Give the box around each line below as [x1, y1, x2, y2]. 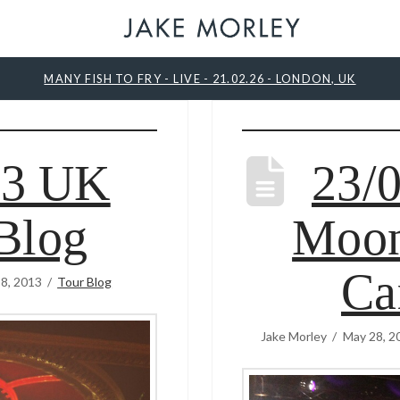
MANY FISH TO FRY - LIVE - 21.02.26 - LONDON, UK [44, 71, 356, 86]
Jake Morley [261, 328, 328, 344]
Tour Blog [57, 273, 112, 289]
